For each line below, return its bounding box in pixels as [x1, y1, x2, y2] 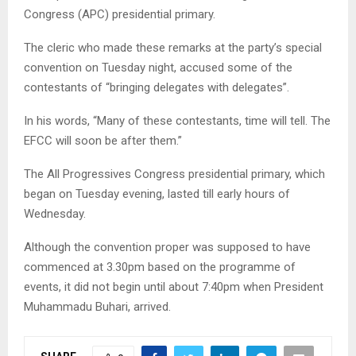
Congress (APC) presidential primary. [24, 6, 215, 21]
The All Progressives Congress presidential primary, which [24, 166, 325, 181]
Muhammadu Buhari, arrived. [24, 299, 171, 314]
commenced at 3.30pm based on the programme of [24, 259, 296, 274]
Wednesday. [24, 206, 86, 221]
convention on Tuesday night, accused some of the [24, 60, 292, 75]
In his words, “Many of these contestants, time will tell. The [24, 113, 331, 128]
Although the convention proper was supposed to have [24, 239, 311, 254]
